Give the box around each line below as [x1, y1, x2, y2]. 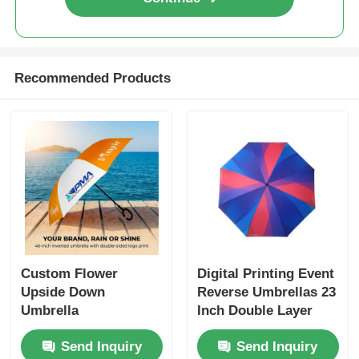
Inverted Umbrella [196, 321, 311, 337]
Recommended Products [14, 70, 171, 86]
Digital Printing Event [196, 265, 334, 281]
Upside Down [21, 284, 106, 300]
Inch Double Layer [196, 302, 313, 318]
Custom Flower [21, 265, 119, 281]
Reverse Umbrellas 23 [196, 284, 336, 300]
